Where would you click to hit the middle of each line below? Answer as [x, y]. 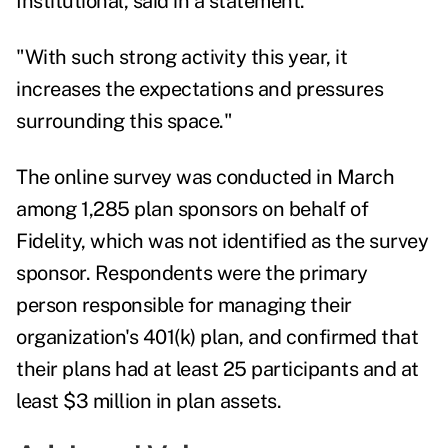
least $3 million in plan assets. [148, 401]
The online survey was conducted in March [205, 177]
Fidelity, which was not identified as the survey [222, 241]
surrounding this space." [126, 121]
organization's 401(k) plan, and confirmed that [217, 337]
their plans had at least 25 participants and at [217, 369]
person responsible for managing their [184, 305]
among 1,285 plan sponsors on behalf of [192, 209]
